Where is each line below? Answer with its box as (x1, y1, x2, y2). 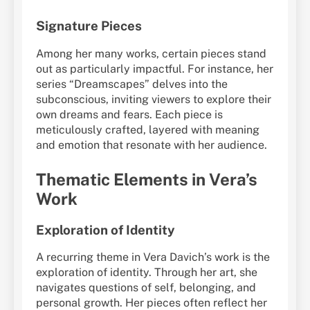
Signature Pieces (36, 17, 142, 33)
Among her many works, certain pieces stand (36, 46, 266, 60)
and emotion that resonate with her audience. (36, 138, 267, 152)
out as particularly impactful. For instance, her (36, 62, 273, 75)
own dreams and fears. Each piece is (36, 107, 223, 121)
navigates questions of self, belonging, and (36, 281, 256, 295)
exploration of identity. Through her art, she (36, 266, 257, 280)
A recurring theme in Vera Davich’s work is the (36, 250, 270, 264)
